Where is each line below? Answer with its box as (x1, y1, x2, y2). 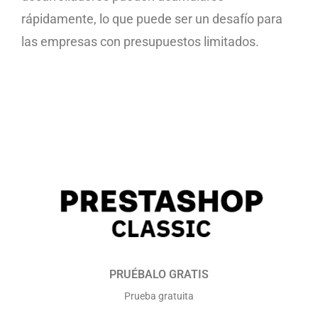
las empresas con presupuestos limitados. (21, 33, 259, 49)
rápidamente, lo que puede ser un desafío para (21, 11, 283, 26)
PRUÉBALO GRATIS (109, 268, 209, 282)
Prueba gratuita (124, 290, 194, 302)
